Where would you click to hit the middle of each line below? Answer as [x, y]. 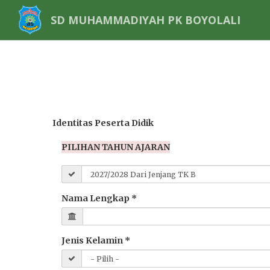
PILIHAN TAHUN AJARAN [116, 147]
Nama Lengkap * [99, 198]
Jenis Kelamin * [96, 240]
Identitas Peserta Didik [103, 123]
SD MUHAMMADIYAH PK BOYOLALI [145, 20]
